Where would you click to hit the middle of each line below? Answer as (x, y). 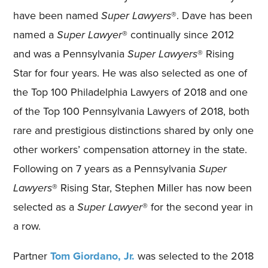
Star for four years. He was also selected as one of (130, 73)
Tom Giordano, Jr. (93, 256)
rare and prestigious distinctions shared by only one (134, 131)
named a (35, 35)
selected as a (45, 207)
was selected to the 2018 (194, 256)
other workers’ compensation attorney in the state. (130, 150)
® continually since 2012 (179, 35)
